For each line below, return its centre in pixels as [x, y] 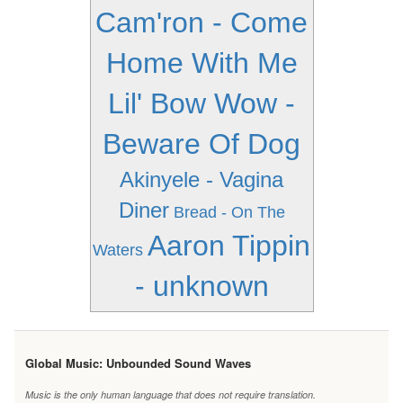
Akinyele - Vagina [201, 179]
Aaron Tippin [229, 246]
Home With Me [201, 63]
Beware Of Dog [201, 144]
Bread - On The [229, 212]
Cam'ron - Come [201, 22]
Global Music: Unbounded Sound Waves [138, 363]
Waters [118, 250]
